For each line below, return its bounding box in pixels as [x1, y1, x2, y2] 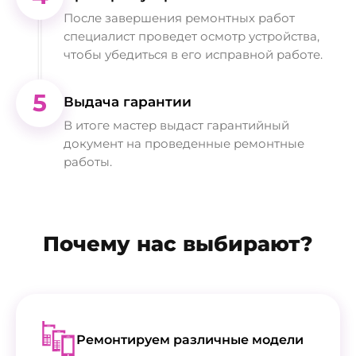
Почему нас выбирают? [43, 230, 313, 257]
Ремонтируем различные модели [76, 332, 304, 348]
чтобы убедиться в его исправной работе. [64, 46, 323, 62]
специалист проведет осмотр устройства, [64, 28, 319, 44]
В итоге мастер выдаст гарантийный [64, 117, 289, 133]
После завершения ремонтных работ [64, 10, 295, 25]
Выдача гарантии [64, 93, 192, 110]
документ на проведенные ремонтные [64, 135, 304, 151]
